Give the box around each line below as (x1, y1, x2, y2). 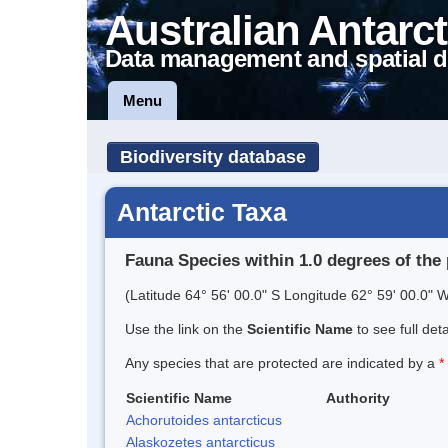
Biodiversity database (120, 147, 306, 167)
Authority (326, 389, 390, 406)
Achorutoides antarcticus (126, 411, 282, 428)
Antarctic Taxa (117, 198, 287, 226)
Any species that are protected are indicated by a (125, 354, 439, 371)
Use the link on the (125, 320, 247, 337)
